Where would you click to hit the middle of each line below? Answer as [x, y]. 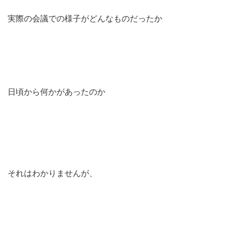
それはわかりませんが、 [52, 173]
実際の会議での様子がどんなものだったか [85, 19]
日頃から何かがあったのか [56, 92]
